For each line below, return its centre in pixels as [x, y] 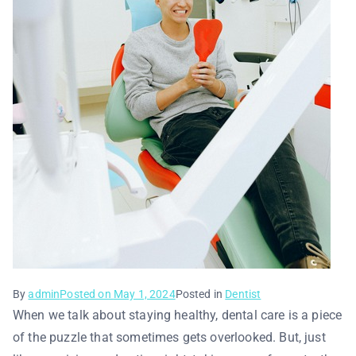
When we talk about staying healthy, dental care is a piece [178, 315]
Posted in [200, 294]
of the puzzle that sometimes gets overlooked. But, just [169, 337]
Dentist [243, 294]
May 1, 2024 [144, 294]
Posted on [87, 294]
